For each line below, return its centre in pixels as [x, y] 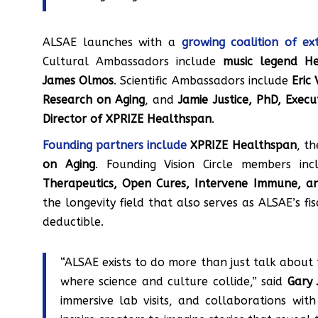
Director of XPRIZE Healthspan [127, 119]
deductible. [73, 222]
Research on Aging [94, 100]
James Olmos [78, 81]
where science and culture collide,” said [174, 282]
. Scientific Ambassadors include [203, 81]
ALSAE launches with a [112, 43]
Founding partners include [115, 146]
